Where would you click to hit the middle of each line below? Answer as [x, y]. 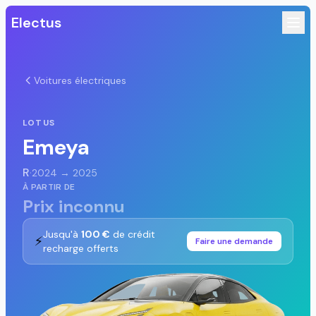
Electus [36, 23]
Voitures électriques [80, 80]
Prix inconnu [74, 206]
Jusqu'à [62, 234]
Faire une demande [234, 241]
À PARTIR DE [49, 187]
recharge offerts [81, 248]
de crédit [133, 234]
